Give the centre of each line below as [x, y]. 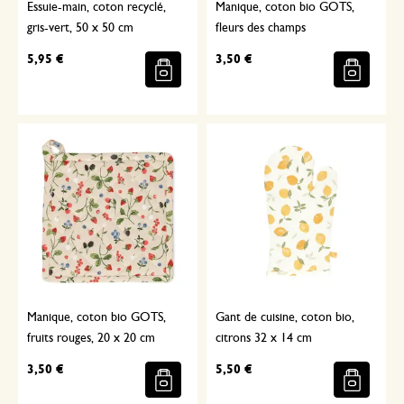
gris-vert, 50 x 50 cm [80, 28]
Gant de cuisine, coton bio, [285, 318]
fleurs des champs [261, 28]
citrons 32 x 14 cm [264, 339]
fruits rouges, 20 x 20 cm [91, 339]
